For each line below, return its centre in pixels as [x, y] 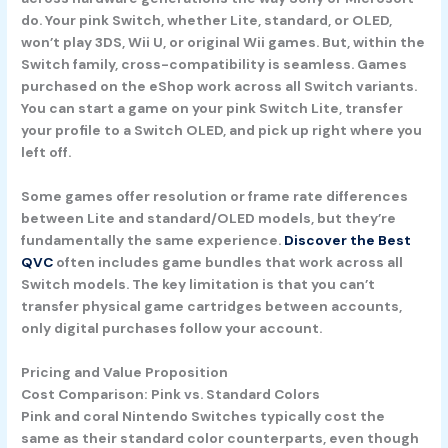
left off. [46, 152]
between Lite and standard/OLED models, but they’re [209, 218]
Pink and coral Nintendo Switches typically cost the [203, 416]
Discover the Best [348, 240]
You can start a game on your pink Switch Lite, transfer [212, 108]
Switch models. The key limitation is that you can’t [198, 284]
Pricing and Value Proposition [125, 372]
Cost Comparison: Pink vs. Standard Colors [171, 394]
